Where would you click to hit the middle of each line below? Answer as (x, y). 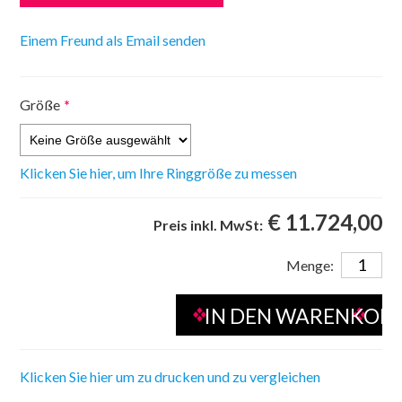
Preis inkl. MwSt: (208, 225)
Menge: (310, 266)
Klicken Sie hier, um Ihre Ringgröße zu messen (159, 173)
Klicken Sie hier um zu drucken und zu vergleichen (170, 377)
